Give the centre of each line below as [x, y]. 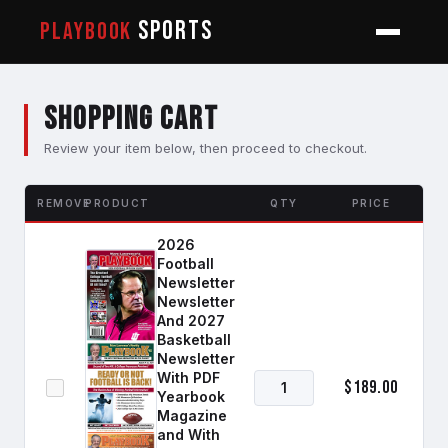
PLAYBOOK [86, 31]
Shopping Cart [131, 119]
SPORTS [172, 31]
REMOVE [63, 203]
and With [188, 434]
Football [185, 263]
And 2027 [191, 320]
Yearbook [191, 396]
